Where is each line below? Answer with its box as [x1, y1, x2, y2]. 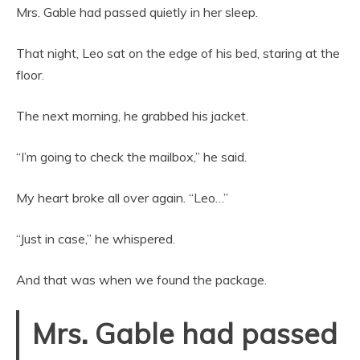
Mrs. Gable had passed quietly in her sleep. [16, 4, 258, 20]
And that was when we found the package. [16, 272, 267, 288]
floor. [16, 67, 44, 83]
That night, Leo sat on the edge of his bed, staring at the [16, 45, 340, 61]
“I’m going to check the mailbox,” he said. [16, 149, 247, 165]
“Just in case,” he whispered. [16, 231, 175, 247]
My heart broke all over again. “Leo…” [16, 190, 228, 206]
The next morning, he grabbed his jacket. [16, 108, 248, 124]
